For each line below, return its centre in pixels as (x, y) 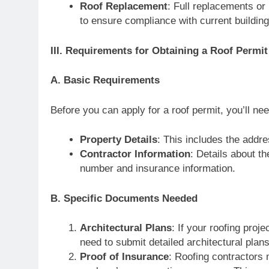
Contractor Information (135, 154)
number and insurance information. (157, 168)
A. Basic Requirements (105, 80)
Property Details (118, 140)
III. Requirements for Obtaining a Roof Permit (159, 50)
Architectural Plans (125, 228)
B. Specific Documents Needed (124, 198)
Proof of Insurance (124, 257)
